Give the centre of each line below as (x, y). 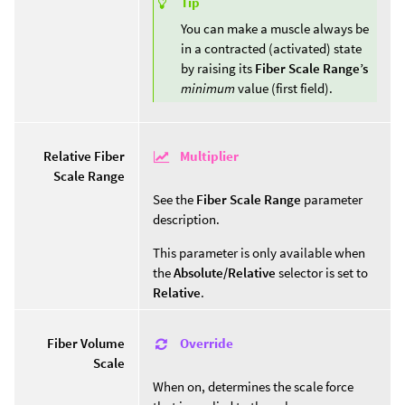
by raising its (218, 69)
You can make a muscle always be (275, 29)
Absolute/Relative (225, 273)
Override (207, 343)
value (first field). (284, 89)
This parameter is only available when (259, 253)
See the (174, 199)
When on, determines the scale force (253, 386)
